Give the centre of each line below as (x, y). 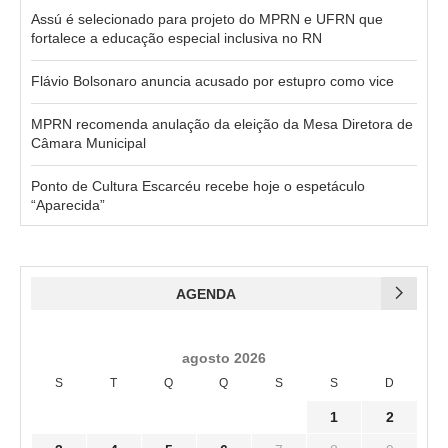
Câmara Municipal (88, 142)
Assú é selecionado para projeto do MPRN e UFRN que (207, 18)
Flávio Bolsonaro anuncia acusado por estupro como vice (212, 80)
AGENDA (206, 293)
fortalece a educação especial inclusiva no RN (176, 37)
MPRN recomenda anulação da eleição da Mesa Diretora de (222, 123)
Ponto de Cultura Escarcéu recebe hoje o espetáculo (198, 185)
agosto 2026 (224, 357)
